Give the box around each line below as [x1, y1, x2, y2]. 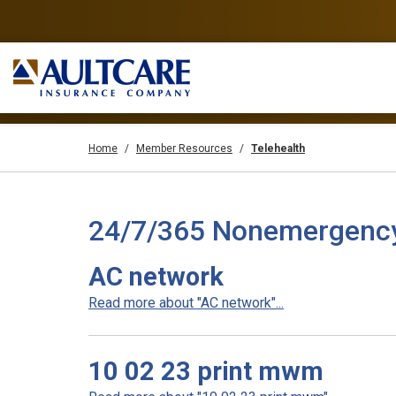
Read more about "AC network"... [88, 294, 284, 311]
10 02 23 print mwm [88, 356, 324, 386]
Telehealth [251, 142, 305, 155]
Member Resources [136, 142, 232, 155]
